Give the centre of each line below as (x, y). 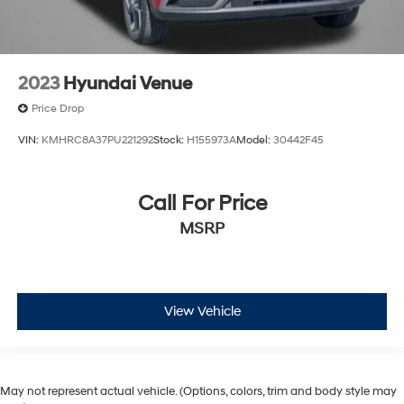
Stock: (170, 141)
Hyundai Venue (128, 83)
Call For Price (202, 203)
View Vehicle (202, 312)
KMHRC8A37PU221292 (97, 141)
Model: (255, 141)
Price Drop (58, 108)
